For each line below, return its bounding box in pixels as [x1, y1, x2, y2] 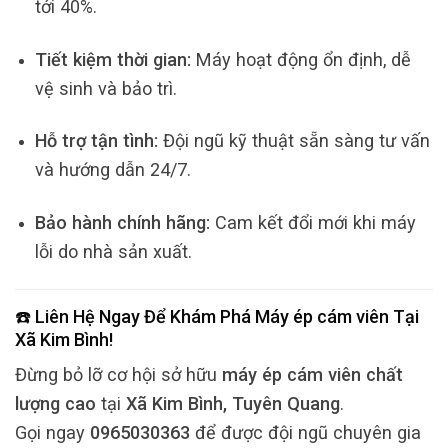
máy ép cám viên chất [222, 364, 403, 386]
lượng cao [15, 393, 96, 415]
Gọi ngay [15, 422, 90, 444]
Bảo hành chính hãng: [34, 211, 210, 233]
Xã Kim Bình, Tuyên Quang [126, 393, 340, 415]
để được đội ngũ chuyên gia [190, 422, 421, 444]
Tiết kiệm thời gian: [34, 48, 191, 70]
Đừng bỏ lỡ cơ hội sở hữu [15, 364, 222, 386]
